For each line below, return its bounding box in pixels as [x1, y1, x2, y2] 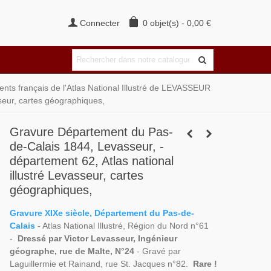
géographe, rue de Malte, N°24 [9, 246, 134, 256]
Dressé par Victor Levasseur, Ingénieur [15, 233, 177, 243]
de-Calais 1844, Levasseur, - [9, 140, 164, 153]
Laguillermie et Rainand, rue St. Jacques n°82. [9, 259, 191, 269]
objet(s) [150, 18, 179, 28]
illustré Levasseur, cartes [9, 169, 143, 182]
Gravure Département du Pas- [9, 125, 173, 139]
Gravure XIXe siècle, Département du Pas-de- [9, 208, 194, 218]
